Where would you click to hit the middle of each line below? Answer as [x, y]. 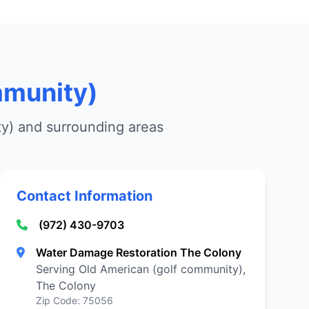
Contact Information [84, 196]
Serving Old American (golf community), [140, 269]
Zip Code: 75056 [74, 300]
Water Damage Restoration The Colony [138, 252]
